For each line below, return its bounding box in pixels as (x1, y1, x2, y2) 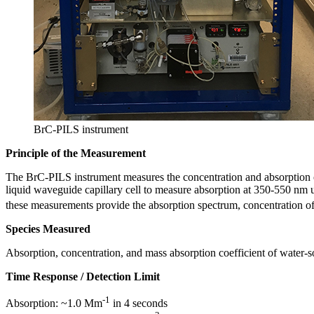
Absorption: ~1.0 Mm (6, 297, 102, 310)
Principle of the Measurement (6, 146, 146, 159)
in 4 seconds (110, 297, 168, 310)
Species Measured (6, 222, 90, 235)
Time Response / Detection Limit (6, 270, 160, 282)
